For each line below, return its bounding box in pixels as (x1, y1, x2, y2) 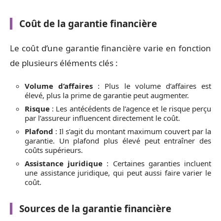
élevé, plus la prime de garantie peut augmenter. (25, 90, 189, 101)
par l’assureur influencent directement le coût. (25, 113, 180, 123)
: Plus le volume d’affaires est (93, 81, 212, 91)
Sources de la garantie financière (19, 202, 171, 216)
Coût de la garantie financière (19, 17, 157, 31)
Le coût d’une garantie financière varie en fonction (10, 42, 211, 54)
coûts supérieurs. (25, 145, 83, 155)
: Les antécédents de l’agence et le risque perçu (50, 104, 211, 114)
